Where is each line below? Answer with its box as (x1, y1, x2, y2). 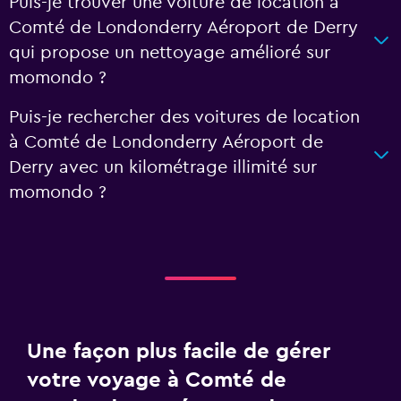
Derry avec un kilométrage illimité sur (9, 158, 317, 176)
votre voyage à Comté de (27, 370, 286, 391)
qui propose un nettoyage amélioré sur (9, 44, 330, 62)
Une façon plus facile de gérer (27, 341, 330, 363)
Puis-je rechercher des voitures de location (9, 108, 360, 126)
